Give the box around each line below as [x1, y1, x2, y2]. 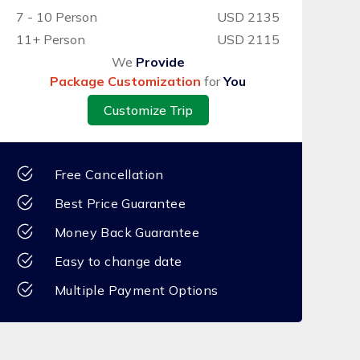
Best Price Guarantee [55, 195, 186, 211]
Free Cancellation [55, 166, 164, 182]
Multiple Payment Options [55, 282, 219, 298]
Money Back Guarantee [55, 224, 199, 240]
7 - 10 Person [16, 9, 97, 25]
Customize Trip [103, 102, 193, 118]
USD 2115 [217, 31, 280, 47]
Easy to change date [55, 253, 182, 269]
